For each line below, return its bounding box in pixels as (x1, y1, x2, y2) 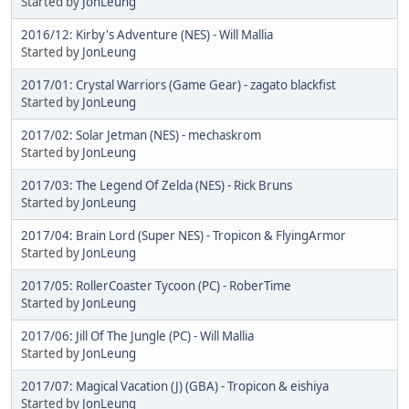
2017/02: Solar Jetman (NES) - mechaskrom (21, 126, 261, 143)
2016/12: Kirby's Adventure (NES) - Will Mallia (21, 26, 273, 43)
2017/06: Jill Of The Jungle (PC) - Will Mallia (21, 327, 254, 344)
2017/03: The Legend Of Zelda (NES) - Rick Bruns (21, 176, 292, 194)
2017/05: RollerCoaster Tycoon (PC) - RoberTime (21, 277, 291, 294)
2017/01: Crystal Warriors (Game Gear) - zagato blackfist (21, 76, 336, 93)
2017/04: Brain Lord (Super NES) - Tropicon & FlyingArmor (21, 226, 346, 244)
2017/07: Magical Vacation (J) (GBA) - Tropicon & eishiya (21, 377, 329, 394)
